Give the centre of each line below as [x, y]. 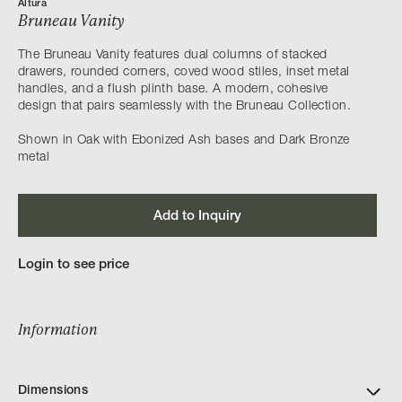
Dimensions [53, 391]
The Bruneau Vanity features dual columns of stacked [173, 56]
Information [58, 329]
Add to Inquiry [197, 217]
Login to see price [74, 265]
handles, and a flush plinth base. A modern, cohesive [173, 90]
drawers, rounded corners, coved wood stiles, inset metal [184, 73]
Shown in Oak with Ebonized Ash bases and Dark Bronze [184, 141]
